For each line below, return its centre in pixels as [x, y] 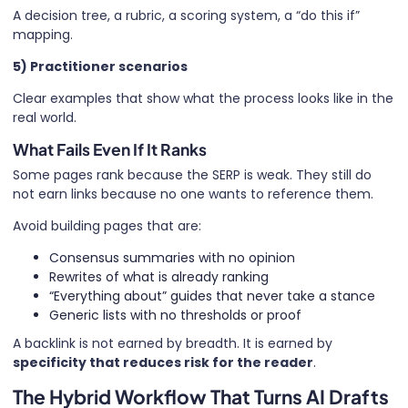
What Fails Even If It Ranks [110, 149]
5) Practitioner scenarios [100, 66]
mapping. [43, 34]
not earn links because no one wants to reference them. [193, 194]
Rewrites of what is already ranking [159, 276]
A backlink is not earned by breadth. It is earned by [173, 343]
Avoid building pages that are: [107, 225]
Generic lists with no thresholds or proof [175, 315]
